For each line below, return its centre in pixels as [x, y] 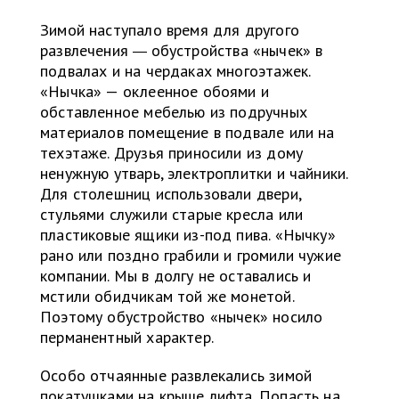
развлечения [87, 50]
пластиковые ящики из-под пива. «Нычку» [188, 234]
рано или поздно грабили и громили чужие [191, 255]
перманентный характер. [127, 337]
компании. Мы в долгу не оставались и [176, 275]
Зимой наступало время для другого [170, 29]
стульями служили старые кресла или [172, 214]
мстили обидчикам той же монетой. [167, 296]
